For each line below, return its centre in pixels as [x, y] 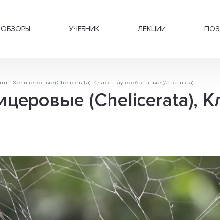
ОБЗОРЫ [16, 29]
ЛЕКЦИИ [152, 29]
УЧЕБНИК [84, 29]
